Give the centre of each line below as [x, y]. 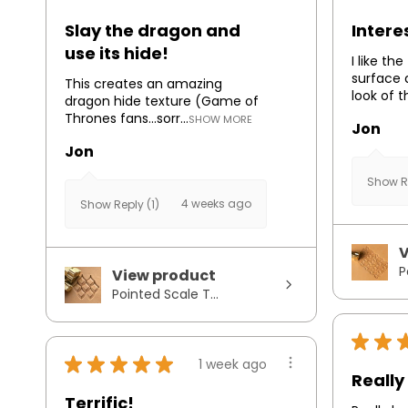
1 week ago [233, 364]
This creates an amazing [143, 84]
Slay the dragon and [153, 31]
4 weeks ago [216, 204]
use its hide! [117, 54]
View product [164, 276]
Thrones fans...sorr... [127, 119]
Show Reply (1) [120, 205]
